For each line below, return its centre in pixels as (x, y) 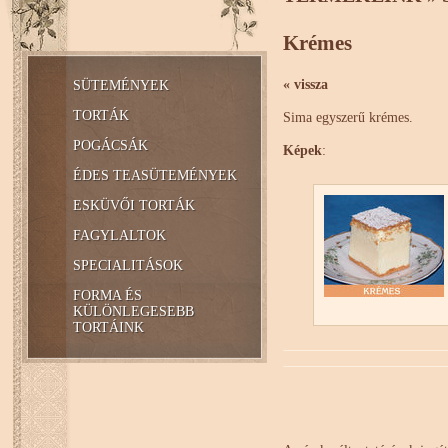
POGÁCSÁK (110, 145)
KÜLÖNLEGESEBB (133, 311)
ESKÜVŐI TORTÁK (133, 205)
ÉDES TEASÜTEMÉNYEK (154, 175)
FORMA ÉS (107, 295)
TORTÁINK (108, 327)
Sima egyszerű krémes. (347, 118)
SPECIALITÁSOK (127, 265)
